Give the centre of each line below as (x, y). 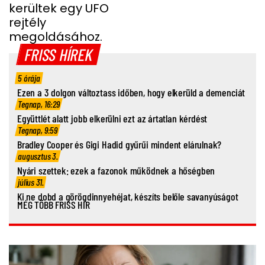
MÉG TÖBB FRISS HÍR (54, 205)
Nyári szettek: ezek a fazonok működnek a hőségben (116, 171)
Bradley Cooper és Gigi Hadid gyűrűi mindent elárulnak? (119, 145)
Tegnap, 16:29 (39, 104)
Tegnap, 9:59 (38, 130)
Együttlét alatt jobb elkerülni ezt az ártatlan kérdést (112, 119)
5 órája (29, 78)
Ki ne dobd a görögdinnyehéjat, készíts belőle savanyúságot (128, 197)
